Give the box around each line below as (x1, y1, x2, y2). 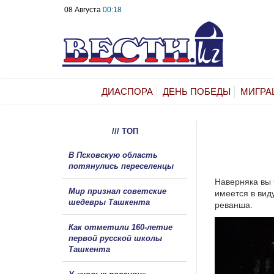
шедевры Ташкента (68, 197, 150, 207)
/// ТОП (111, 126, 138, 136)
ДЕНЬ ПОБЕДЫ (163, 86, 231, 97)
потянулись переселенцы (68, 161, 176, 171)
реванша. (215, 199, 253, 210)
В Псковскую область (68, 150, 158, 160)
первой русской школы (68, 233, 162, 243)
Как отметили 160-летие (68, 222, 172, 232)
